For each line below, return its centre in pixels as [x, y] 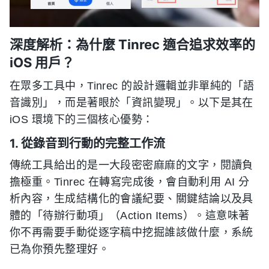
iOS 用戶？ [42, 62]
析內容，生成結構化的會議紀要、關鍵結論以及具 [131, 199]
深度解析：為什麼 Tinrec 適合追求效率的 [132, 44]
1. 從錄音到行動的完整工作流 [87, 144]
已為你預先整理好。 [60, 249]
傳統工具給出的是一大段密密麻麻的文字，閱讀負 [131, 165]
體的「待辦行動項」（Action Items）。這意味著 [130, 216]
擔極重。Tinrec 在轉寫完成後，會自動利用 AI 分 [130, 182]
